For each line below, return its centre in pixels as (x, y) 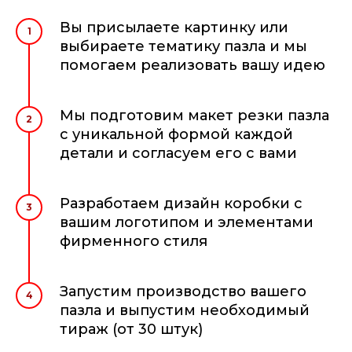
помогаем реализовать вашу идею (192, 65)
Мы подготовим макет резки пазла (194, 115)
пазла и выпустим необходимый (185, 310)
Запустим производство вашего (183, 291)
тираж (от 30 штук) (131, 329)
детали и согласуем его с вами (178, 153)
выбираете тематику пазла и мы (183, 46)
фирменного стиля (134, 241)
